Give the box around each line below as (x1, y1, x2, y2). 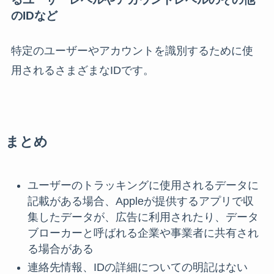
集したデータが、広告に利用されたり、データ (27, 210, 259, 223)
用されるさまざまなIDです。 (10, 64, 154, 76)
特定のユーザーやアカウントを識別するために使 (10, 44, 253, 57)
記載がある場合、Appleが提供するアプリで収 (27, 194, 254, 207)
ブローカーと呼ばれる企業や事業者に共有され (27, 226, 259, 239)
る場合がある (27, 242, 94, 255)
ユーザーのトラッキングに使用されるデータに (27, 179, 259, 191)
